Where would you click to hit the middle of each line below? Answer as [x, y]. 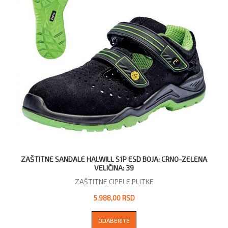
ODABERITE [114, 220]
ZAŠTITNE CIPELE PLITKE [114, 181]
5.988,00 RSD [114, 197]
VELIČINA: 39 [114, 167]
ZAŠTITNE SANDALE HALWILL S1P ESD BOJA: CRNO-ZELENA [114, 159]
